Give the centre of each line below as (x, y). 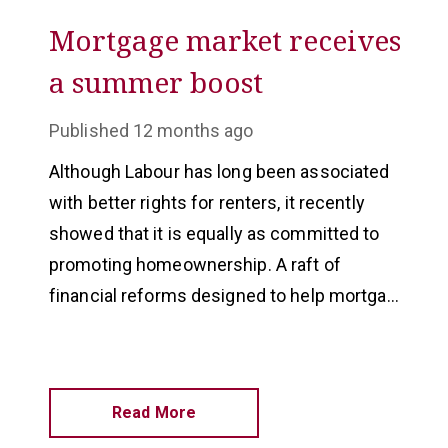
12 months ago (193, 130)
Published (89, 130)
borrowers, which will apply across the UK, (217, 326)
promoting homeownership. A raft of (195, 264)
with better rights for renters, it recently (207, 202)
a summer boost (156, 82)
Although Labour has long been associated (219, 171)
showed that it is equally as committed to (214, 233)
